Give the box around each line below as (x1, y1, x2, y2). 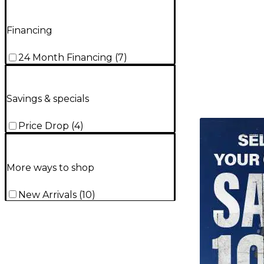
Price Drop (18, 120, 69, 132)
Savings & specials (6, 93, 89, 105)
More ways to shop (6, 161, 94, 173)
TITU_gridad (199, 117, 258, 129)
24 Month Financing (18, 52, 113, 64)
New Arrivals (18, 189, 77, 200)
